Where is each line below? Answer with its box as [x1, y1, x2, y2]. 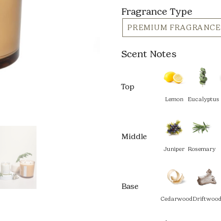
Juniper [163, 146, 185, 152]
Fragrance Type [121, 5, 193, 17]
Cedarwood [160, 195, 193, 202]
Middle [121, 132, 147, 141]
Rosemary [187, 146, 216, 152]
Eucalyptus [187, 96, 220, 103]
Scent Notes [121, 48, 177, 60]
